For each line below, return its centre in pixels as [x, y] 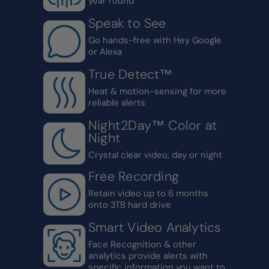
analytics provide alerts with [148, 256]
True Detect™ [131, 75]
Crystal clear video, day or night [155, 155]
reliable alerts [117, 103]
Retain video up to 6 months [148, 194]
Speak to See [127, 24]
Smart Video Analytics [155, 228]
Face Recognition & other [142, 245]
